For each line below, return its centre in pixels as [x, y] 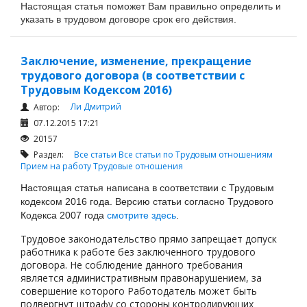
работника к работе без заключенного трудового [138, 251]
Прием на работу [57, 166]
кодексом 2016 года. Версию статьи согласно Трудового [147, 201]
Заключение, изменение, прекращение [136, 61]
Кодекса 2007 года [64, 215]
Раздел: [53, 155]
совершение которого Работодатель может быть [139, 291]
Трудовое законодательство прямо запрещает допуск [149, 238]
